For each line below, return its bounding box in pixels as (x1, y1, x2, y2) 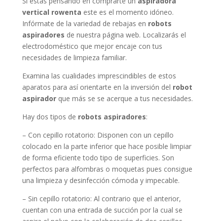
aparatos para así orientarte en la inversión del (22, 82, 173, 92)
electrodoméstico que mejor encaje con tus (22, 41, 162, 51)
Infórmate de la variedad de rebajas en (22, 19, 148, 29)
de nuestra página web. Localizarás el (64, 30, 186, 40)
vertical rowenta (22, 7, 81, 17)
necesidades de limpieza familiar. (22, 53, 127, 63)
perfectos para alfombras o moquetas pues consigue (22, 164, 192, 174)
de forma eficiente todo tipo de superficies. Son (22, 153, 174, 163)
